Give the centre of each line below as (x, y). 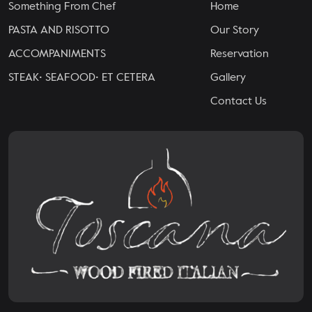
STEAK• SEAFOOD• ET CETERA (82, 78)
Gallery (228, 78)
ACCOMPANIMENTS (57, 54)
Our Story (235, 31)
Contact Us (239, 102)
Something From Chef (62, 7)
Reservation (240, 54)
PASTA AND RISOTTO (59, 31)
